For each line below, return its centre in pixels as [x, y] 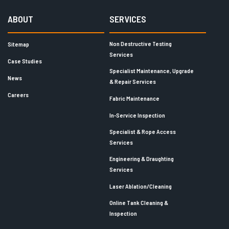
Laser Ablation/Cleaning [141, 186]
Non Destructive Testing [141, 44]
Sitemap [18, 44]
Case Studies [25, 61]
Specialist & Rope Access [143, 132]
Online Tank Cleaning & [139, 203]
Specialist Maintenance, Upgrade [152, 71]
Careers [18, 95]
